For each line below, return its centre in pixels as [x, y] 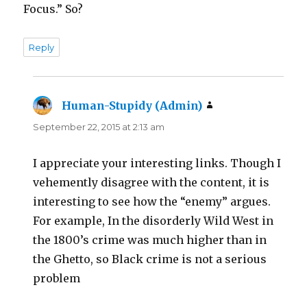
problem [57, 279]
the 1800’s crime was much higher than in [150, 240]
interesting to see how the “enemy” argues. [152, 202]
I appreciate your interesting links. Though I [157, 163]
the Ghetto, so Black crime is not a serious [150, 259]
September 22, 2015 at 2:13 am [99, 127]
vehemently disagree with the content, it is [151, 183]
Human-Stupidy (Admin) [132, 106]
